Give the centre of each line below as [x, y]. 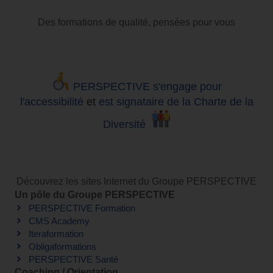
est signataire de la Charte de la [176, 101]
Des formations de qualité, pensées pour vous [136, 22]
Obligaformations [62, 246]
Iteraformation [56, 233]
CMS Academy [59, 221]
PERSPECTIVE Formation [82, 208]
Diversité [124, 124]
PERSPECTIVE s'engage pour [147, 86]
